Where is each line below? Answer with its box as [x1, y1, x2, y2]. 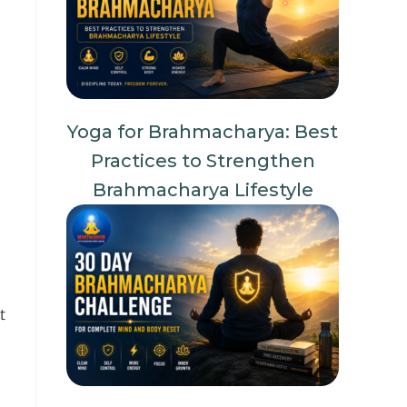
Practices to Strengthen [90, 150, 315, 172]
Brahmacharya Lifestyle [92, 179, 313, 201]
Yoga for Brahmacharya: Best [67, 121, 338, 143]
